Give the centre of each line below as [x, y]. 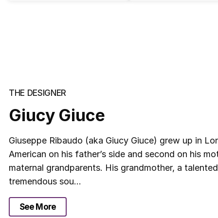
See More [38, 207]
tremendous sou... [45, 181]
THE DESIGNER [37, 93]
